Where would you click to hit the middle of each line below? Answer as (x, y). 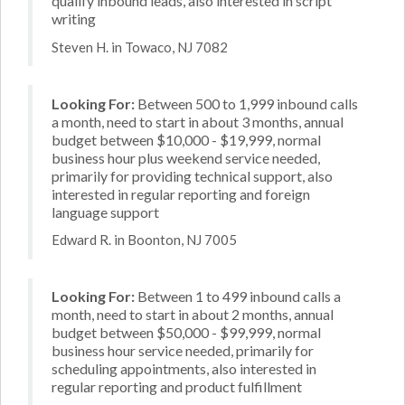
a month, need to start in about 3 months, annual (198, 121)
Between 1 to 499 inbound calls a (238, 296)
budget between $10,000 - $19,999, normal (186, 139)
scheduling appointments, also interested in (184, 368)
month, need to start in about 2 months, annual (193, 314)
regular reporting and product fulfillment (177, 386)
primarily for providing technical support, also (192, 175)
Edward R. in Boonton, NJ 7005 (144, 240)
